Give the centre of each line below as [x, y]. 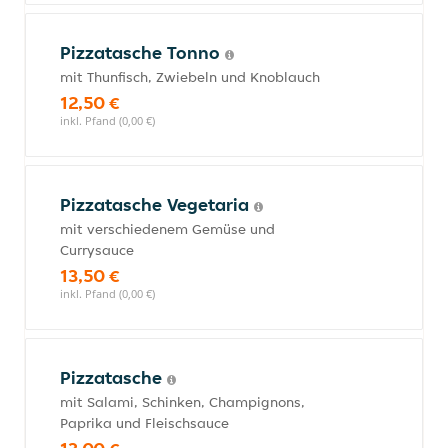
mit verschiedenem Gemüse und [167, 229]
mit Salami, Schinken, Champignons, [182, 402]
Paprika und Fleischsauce [144, 423]
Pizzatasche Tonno [142, 52]
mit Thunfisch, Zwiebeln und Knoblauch [190, 77]
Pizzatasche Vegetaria [157, 204]
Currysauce [97, 250]
